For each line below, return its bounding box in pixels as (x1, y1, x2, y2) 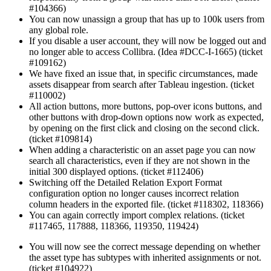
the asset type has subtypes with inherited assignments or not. (29, 252, 261, 263)
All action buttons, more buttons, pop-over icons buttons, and (29, 101, 262, 112)
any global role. (29, 25, 88, 36)
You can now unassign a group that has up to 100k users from (29, 14, 264, 25)
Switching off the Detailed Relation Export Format (29, 177, 222, 188)
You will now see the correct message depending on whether (29, 241, 260, 252)
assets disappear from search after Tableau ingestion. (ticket (29, 79, 254, 90)
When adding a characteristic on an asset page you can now (29, 145, 256, 155)
